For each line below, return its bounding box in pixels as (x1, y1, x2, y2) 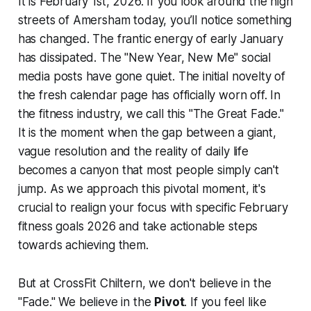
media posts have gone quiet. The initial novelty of (17, 69, 286, 84)
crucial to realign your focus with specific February (17, 201, 288, 215)
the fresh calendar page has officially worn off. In (17, 88, 281, 103)
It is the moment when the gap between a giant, (17, 126, 276, 140)
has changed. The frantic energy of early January (17, 32, 283, 47)
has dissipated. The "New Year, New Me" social (17, 51, 271, 65)
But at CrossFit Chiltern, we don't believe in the (17, 276, 271, 291)
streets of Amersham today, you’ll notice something (17, 13, 292, 28)
